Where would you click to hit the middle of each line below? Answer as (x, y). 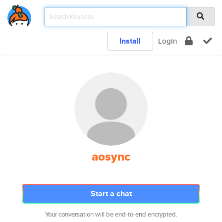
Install (130, 41)
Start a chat (111, 194)
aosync (111, 157)
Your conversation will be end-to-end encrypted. (111, 214)
